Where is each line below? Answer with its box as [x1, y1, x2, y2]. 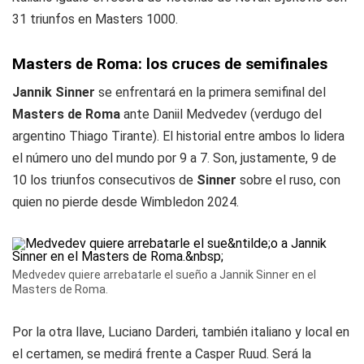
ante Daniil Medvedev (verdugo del [123, 106, 322, 122]
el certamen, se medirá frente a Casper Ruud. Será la [12, 346, 311, 362]
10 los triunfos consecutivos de [12, 172, 197, 188]
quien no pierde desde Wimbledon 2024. [12, 194, 239, 210]
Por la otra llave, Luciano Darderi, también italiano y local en [12, 324, 349, 340]
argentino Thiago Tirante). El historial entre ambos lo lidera [12, 128, 344, 144]
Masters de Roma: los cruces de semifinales [12, 54, 327, 73]
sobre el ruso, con [236, 172, 340, 188]
